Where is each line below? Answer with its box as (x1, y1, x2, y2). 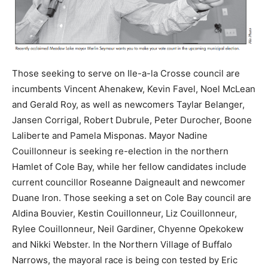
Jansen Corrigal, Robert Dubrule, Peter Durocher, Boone (12, 114, 252, 126)
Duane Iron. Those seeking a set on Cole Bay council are (12, 191, 251, 203)
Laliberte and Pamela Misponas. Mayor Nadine (12, 129, 208, 141)
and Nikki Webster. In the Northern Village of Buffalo (12, 238, 232, 250)
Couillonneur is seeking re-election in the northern (12, 145, 229, 157)
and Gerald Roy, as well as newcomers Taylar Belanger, (12, 98, 245, 110)
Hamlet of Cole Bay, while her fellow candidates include (12, 160, 246, 172)
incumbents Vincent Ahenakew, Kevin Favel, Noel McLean (12, 83, 255, 95)
